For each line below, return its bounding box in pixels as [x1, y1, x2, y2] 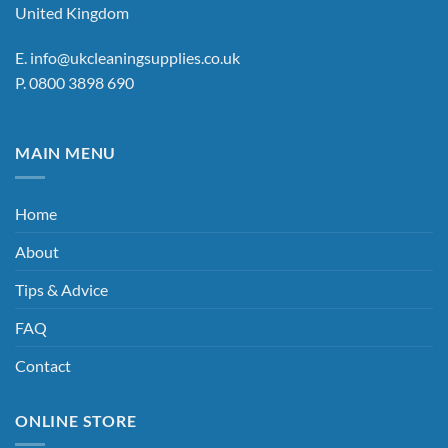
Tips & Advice [15, 279, 108, 299]
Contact [15, 355, 71, 375]
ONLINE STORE [15, 410, 137, 430]
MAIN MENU [15, 143, 117, 163]
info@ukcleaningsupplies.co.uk [30, 48, 240, 68]
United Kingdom [15, 2, 129, 22]
